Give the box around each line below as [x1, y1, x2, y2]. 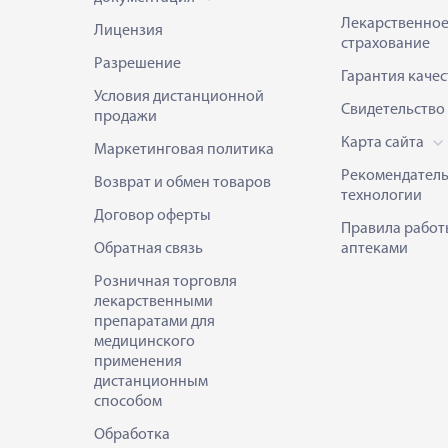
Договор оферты [94, 208, 211, 224]
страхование [340, 36, 430, 52]
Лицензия [94, 23, 163, 39]
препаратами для [94, 314, 215, 330]
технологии [340, 188, 422, 204]
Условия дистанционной [94, 89, 264, 105]
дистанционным [94, 374, 208, 390]
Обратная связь [94, 241, 203, 257]
